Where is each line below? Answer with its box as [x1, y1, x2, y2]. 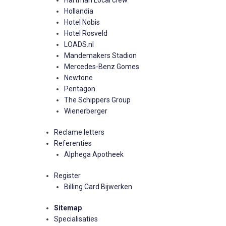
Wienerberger [64, 107, 107, 115]
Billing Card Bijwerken [64, 183, 132, 191]
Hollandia [64, 7, 93, 15]
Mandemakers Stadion [64, 51, 137, 60]
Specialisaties [54, 215, 98, 223]
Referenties [54, 139, 92, 147]
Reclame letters [54, 128, 104, 136]
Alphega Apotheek [64, 150, 124, 158]
